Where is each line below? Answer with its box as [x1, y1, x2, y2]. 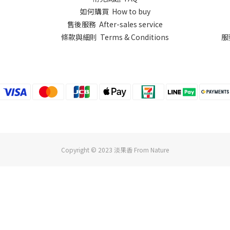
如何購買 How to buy [80, 6, 150, 16]
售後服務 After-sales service [67, 19, 163, 29]
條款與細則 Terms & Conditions [61, 32, 169, 42]
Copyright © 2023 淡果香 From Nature [61, 145, 169, 154]
